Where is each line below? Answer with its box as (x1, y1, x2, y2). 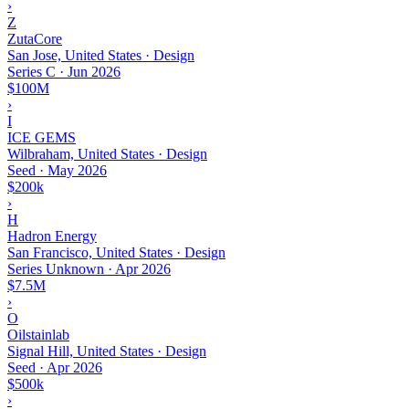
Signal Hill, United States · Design (7, 342, 206, 359)
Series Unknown (7, 260, 104, 277)
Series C (7, 63, 56, 79)
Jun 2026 (68, 63, 121, 79)
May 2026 (47, 162, 107, 178)
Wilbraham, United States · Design (7, 145, 207, 162)
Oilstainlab (7, 326, 69, 342)
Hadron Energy (7, 227, 97, 244)
